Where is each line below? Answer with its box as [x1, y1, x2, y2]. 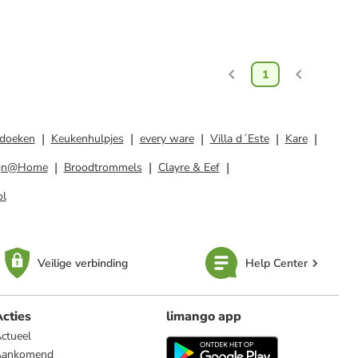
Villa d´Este [209, 131, 269, 146]
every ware [139, 131, 194, 146]
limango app [166, 308, 241, 325]
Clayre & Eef [157, 160, 220, 175]
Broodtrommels [63, 160, 142, 175]
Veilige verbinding [37, 255, 128, 271]
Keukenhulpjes [50, 131, 124, 146]
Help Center [245, 255, 308, 271]
